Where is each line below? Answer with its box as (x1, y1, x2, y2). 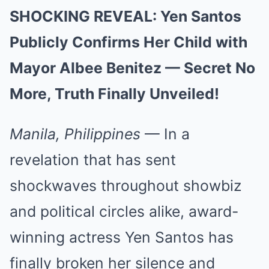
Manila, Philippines (10, 124, 141, 143)
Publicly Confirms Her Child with (10, 32, 247, 51)
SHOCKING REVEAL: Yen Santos (10, 7, 241, 25)
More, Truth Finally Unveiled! (10, 84, 219, 103)
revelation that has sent (10, 150, 176, 169)
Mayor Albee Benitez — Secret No (10, 58, 255, 77)
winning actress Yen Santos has (10, 228, 234, 246)
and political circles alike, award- (10, 202, 238, 220)
